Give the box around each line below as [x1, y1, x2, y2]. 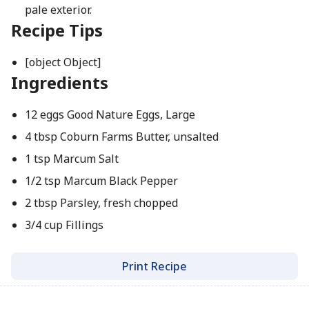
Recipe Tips [11, 19, 103, 41]
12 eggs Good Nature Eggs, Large [24, 107, 195, 122]
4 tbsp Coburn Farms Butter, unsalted [24, 129, 219, 144]
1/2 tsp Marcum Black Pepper [24, 173, 178, 188]
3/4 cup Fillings [24, 217, 103, 232]
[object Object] [24, 54, 101, 70]
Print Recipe [122, 259, 187, 274]
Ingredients [11, 71, 108, 94]
